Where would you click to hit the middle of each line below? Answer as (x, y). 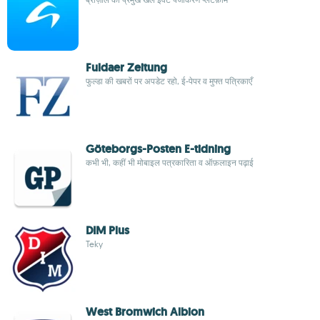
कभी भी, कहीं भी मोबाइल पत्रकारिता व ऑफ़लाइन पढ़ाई (170, 162)
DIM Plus (107, 230)
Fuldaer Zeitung (126, 67)
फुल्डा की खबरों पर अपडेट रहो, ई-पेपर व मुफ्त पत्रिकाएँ (169, 81)
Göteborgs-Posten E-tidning (158, 149)
